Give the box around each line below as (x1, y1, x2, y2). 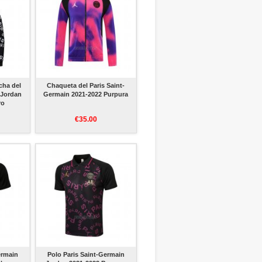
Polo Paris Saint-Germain (47, 251, 125, 258)
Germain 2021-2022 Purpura (43, 91, 129, 98)
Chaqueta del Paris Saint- (47, 82, 125, 89)
